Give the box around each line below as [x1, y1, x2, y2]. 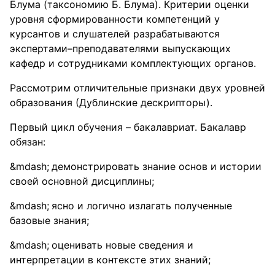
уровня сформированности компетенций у [10, 13, 220, 25]
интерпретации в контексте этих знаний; [10, 254, 211, 266]
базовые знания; [10, 214, 89, 227]
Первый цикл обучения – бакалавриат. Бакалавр [10, 121, 246, 133]
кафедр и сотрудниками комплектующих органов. [10, 57, 256, 69]
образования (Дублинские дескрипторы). [10, 96, 212, 109]
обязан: [10, 136, 45, 148]
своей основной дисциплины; [10, 175, 154, 187]
